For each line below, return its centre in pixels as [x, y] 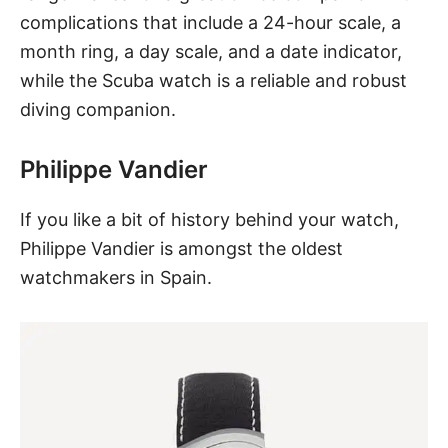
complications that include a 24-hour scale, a [210, 23]
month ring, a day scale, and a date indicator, [211, 52]
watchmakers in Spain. [118, 278]
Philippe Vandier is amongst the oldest [181, 249]
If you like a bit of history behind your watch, [209, 220]
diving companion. [98, 110]
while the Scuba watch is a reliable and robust [213, 81]
